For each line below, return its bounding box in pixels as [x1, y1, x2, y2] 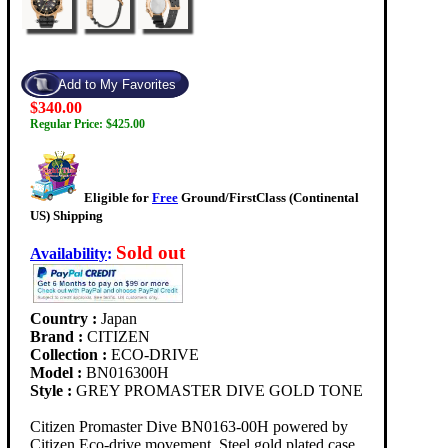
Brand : [30, 328, 87, 346]
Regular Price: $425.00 [30, 117, 145, 132]
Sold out [116, 242, 185, 264]
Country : [30, 310, 101, 328]
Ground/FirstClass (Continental [178, 190, 359, 206]
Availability [30, 245, 107, 263]
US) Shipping [30, 208, 103, 224]
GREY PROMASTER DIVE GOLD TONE [76, 382, 363, 400]
